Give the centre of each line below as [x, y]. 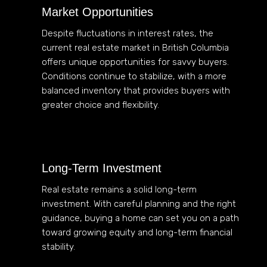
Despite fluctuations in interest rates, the [128, 33]
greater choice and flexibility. [100, 105]
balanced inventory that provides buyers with [136, 90]
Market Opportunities [97, 12]
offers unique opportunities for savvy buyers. [135, 62]
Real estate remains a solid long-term [119, 189]
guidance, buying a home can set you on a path [140, 218]
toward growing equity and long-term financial [137, 232]
